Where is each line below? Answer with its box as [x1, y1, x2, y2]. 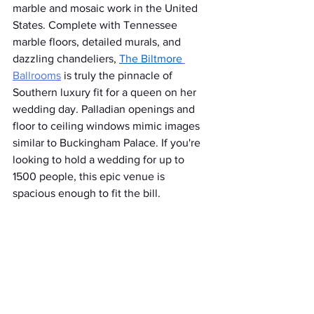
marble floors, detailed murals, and [13, 36, 184, 48]
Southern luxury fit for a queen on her [13, 86, 199, 98]
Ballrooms [13, 69, 61, 81]
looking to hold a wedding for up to [13, 153, 187, 165]
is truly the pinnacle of [61, 69, 175, 81]
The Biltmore [119, 53, 182, 64]
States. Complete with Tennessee [13, 19, 180, 31]
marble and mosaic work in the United [13, 2, 200, 14]
